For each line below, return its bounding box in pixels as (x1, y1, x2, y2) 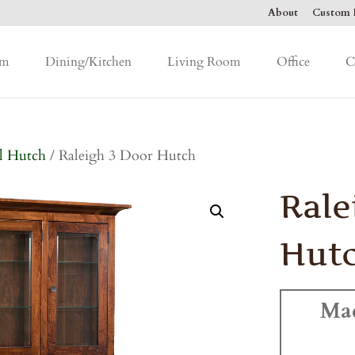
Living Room (166, 52, 241, 71)
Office (276, 52, 310, 71)
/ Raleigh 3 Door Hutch (46, 145, 197, 166)
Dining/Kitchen (44, 52, 132, 71)
